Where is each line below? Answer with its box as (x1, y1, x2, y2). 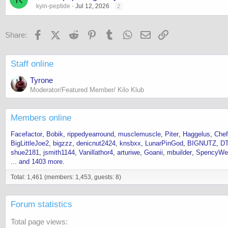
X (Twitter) (60, 29, 94, 38)
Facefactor (11, 130, 42, 138)
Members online (11, 112, 71, 123)
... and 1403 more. (11, 157, 65, 165)
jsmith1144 (43, 148, 75, 156)
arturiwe (117, 148, 140, 156)
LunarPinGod (145, 139, 183, 147)
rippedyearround (67, 130, 114, 138)
